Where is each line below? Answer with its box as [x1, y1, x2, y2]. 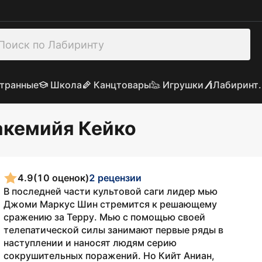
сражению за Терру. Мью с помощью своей [4, 211, 205, 223]
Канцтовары [93, 79, 151, 91]
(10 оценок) [33, 171, 89, 184]
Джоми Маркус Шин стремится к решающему [4, 198, 217, 210]
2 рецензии [89, 171, 142, 184]
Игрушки [162, 79, 204, 91]
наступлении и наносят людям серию [4, 237, 177, 249]
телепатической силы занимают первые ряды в [4, 224, 223, 236]
